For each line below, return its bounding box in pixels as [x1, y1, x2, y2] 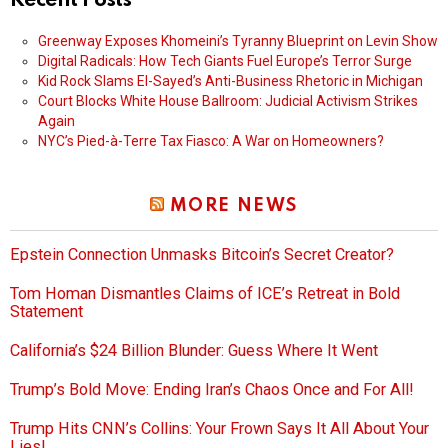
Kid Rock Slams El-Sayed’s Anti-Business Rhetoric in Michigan [38, 73, 423, 90]
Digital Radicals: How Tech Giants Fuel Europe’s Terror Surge [38, 53, 412, 70]
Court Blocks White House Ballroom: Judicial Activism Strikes [38, 93, 418, 110]
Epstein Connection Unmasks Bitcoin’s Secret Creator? [10, 245, 394, 265]
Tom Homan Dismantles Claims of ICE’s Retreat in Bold [10, 284, 400, 304]
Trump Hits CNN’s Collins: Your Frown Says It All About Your [10, 419, 429, 439]
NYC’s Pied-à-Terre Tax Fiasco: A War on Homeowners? [38, 133, 384, 150]
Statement [10, 302, 83, 322]
